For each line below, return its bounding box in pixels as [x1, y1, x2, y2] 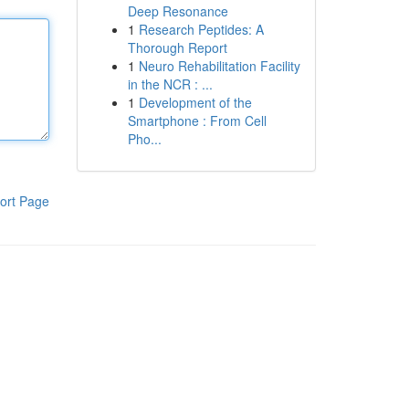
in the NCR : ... [127, 75, 213, 93]
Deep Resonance [127, 2, 228, 20]
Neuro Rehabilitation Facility [138, 57, 300, 75]
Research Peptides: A [138, 20, 264, 38]
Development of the [138, 93, 252, 111]
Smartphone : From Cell [127, 111, 267, 130]
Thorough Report [127, 38, 227, 57]
